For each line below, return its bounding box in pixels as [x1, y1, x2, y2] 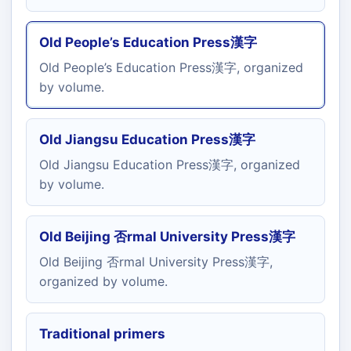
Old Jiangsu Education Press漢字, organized [39, 157, 300, 172]
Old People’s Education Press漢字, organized [39, 60, 303, 75]
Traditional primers [39, 326, 165, 342]
